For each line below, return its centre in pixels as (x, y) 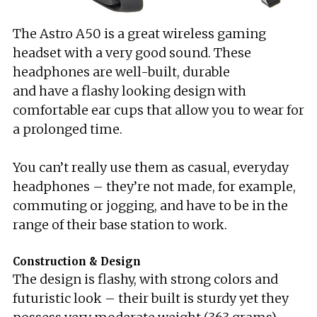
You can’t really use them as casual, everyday (151, 167)
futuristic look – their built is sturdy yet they (151, 298)
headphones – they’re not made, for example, (154, 186)
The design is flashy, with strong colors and (145, 279)
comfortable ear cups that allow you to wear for (158, 110)
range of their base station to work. (120, 225)
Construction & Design (77, 261)
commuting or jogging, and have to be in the (150, 206)
